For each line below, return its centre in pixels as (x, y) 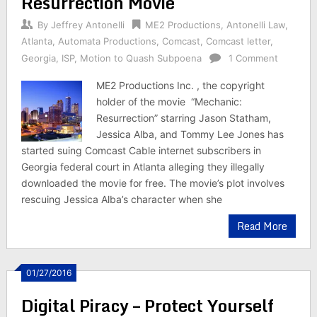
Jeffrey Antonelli (87, 25)
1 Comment (253, 58)
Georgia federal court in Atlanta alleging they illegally (143, 167)
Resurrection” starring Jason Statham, (184, 118)
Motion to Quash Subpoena (140, 58)
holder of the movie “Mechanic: (169, 102)
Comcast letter (238, 41)
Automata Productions (107, 41)
